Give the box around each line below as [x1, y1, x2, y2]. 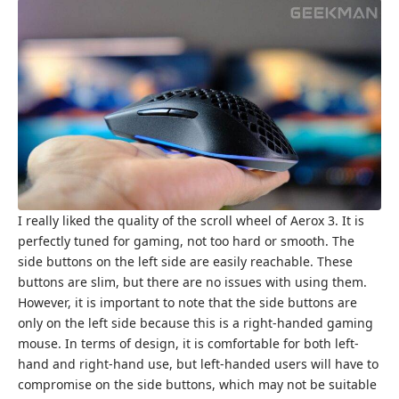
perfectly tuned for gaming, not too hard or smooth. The [18, 232, 354, 249]
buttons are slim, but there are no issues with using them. [18, 273, 367, 290]
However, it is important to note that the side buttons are [18, 293, 357, 311]
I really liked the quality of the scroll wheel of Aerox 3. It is [18, 211, 364, 229]
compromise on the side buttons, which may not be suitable [18, 375, 377, 393]
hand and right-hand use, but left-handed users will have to [18, 354, 379, 372]
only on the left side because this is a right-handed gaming [18, 313, 373, 331]
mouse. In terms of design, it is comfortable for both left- [18, 334, 359, 352]
